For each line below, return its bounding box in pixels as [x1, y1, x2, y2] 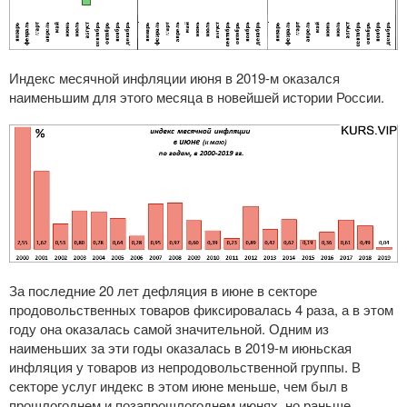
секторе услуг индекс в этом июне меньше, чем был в [9, 376, 348, 396]
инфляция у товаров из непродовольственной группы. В [9, 357, 361, 377]
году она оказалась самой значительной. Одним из [9, 319, 329, 339]
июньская [288, 338, 352, 358]
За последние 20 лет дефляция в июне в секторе [9, 281, 317, 301]
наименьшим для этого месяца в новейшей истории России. [9, 87, 384, 107]
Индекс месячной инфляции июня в [9, 68, 236, 88]
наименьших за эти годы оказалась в [9, 338, 245, 358]
